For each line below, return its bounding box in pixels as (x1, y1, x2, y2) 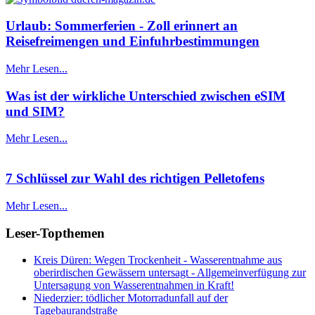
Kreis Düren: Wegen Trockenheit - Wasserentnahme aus (34, 254, 282, 266)
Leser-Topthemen (6, 225, 105, 240)
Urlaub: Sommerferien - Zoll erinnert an (6, 18, 238, 34)
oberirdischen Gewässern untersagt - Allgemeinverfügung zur (34, 266, 306, 279)
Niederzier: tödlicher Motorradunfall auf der (34, 292, 228, 304)
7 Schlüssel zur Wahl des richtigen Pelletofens (6, 171, 264, 186)
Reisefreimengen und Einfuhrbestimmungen (6, 34, 259, 49)
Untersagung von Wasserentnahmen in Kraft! (34, 279, 234, 292)
